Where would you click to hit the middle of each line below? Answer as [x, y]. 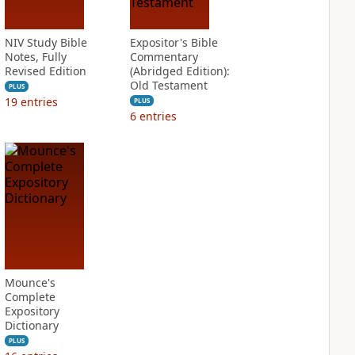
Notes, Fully [35, 57]
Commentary [164, 57]
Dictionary [31, 325]
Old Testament [168, 85]
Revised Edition [45, 71]
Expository [32, 311]
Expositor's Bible [174, 42]
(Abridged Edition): [179, 71]
